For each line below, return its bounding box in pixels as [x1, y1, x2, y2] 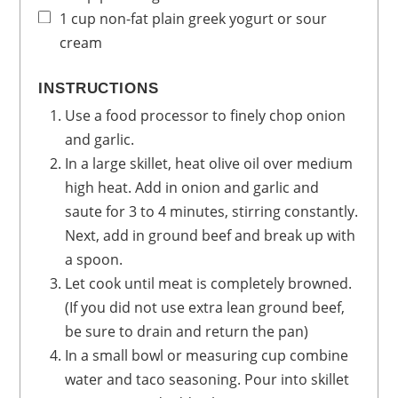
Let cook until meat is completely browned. [65, 274, 353, 294]
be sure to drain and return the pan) [65, 322, 309, 342]
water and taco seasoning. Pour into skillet [65, 370, 350, 390]
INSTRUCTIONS [38, 80, 159, 98]
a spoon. [65, 250, 123, 270]
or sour [277, 9, 328, 29]
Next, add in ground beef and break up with [65, 226, 356, 246]
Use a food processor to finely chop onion [65, 106, 346, 126]
